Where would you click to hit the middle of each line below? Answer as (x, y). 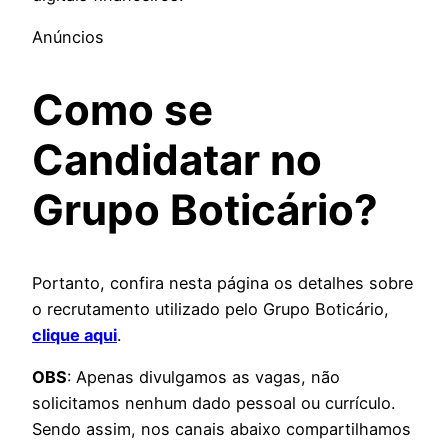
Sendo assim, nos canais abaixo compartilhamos (221, 429)
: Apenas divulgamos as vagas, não (203, 377)
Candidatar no (177, 159)
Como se (122, 109)
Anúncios (68, 37)
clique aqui (74, 334)
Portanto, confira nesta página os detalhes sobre (222, 282)
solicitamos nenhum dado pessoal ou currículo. (213, 403)
